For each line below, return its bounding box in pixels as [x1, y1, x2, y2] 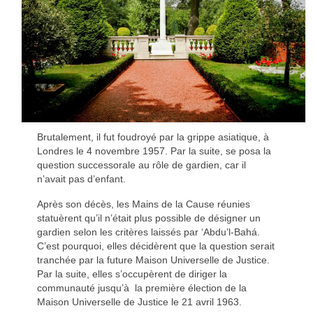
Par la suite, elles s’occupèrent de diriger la [36, 268, 227, 280]
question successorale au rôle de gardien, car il [36, 159, 246, 171]
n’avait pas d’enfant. [36, 173, 126, 185]
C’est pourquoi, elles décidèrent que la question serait [36, 240, 275, 252]
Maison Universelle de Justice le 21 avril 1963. [36, 296, 242, 308]
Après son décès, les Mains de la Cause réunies [36, 198, 250, 210]
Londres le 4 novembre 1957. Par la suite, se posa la [36, 145, 271, 157]
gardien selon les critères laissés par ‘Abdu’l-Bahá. [36, 226, 260, 238]
